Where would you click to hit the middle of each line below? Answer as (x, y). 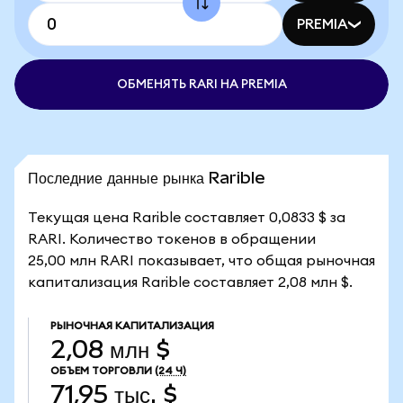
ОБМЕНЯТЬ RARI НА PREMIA (201, 85)
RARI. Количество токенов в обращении (172, 239)
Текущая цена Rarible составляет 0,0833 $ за (187, 218)
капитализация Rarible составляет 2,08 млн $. (190, 282)
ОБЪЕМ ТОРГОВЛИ (101, 371)
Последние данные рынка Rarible (147, 178)
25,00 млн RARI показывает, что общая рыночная (201, 261)
